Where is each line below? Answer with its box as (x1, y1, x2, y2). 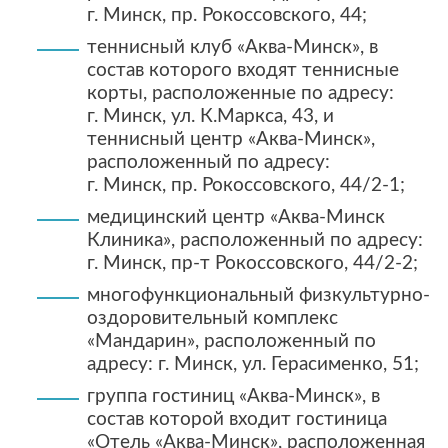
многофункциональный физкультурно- (87, 286, 430, 306)
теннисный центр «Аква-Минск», (87, 130, 375, 150)
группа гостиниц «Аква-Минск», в (87, 387, 380, 407)
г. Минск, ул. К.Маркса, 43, (87, 107, 318, 127)
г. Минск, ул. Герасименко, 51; (158, 355, 419, 375)
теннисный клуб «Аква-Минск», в (87, 38, 378, 58)
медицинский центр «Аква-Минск (87, 208, 385, 228)
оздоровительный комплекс (87, 309, 338, 329)
